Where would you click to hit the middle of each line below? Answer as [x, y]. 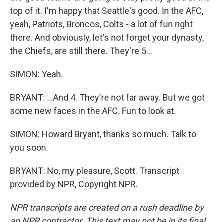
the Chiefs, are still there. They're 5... [81, 51]
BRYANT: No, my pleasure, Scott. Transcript [95, 171]
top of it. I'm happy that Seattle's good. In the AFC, [107, 11]
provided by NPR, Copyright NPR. [74, 184]
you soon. [29, 147]
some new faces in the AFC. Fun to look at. [93, 111]
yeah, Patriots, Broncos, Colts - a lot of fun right [101, 24]
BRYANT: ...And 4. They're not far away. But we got [107, 97]
